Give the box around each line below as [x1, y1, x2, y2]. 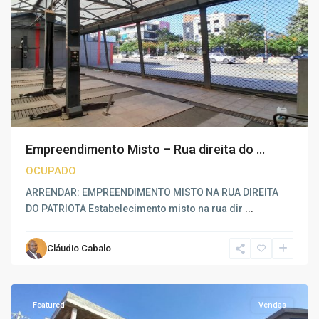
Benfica [26, 248, 61, 259]
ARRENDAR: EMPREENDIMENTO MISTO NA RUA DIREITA [26, 187, 278, 198]
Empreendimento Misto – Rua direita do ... [26, 142, 265, 157]
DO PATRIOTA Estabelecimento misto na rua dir [26, 203, 245, 214]
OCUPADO [26, 164, 76, 177]
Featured [33, 300, 65, 310]
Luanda [26, 264, 60, 276]
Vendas [258, 300, 286, 310]
